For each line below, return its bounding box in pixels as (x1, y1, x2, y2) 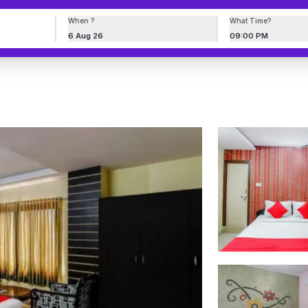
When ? (67, 16, 94, 25)
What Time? (230, 16, 272, 25)
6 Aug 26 (67, 31, 103, 41)
